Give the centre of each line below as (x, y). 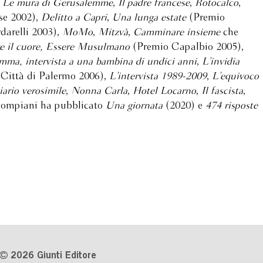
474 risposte (232, 106)
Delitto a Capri (74, 18)
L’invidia (221, 62)
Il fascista (222, 91)
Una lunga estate (151, 18)
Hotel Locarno (164, 91)
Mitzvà (113, 33)
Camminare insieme (178, 33)
